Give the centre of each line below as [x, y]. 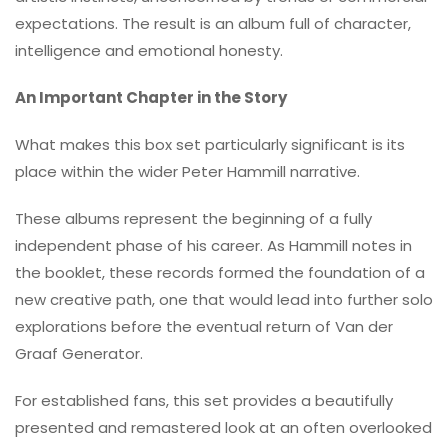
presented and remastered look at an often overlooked [223, 427]
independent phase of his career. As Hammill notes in [213, 245]
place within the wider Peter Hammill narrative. [187, 171]
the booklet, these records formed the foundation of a [220, 272]
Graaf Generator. [79, 353]
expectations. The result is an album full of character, [213, 23]
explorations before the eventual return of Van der [204, 326]
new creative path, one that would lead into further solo [224, 299]
